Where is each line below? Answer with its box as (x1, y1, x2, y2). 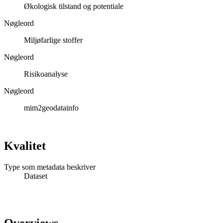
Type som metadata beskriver (4, 162, 96, 171)
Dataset (24, 171, 47, 180)
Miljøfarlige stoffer (24, 35, 83, 44)
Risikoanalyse (24, 69, 68, 78)
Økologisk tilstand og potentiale (24, 1, 123, 10)
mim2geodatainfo (24, 103, 79, 112)
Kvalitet (4, 139, 46, 152)
